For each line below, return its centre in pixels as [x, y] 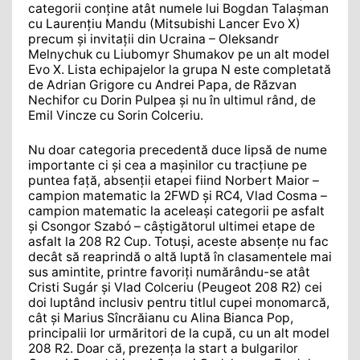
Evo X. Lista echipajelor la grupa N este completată [180, 70]
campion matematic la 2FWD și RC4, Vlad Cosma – [178, 195]
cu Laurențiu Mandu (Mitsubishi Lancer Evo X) [164, 24]
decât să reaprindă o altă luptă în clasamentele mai [180, 256]
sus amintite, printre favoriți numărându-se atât [169, 272]
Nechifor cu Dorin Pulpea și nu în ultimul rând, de [172, 100]
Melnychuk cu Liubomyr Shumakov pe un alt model [179, 55]
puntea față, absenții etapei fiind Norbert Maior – [174, 180]
